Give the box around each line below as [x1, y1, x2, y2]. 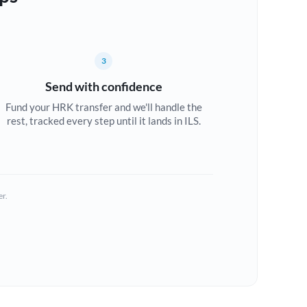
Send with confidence [45, 79, 162, 94]
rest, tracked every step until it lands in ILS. [6, 114, 201, 127]
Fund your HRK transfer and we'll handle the [5, 101, 202, 113]
